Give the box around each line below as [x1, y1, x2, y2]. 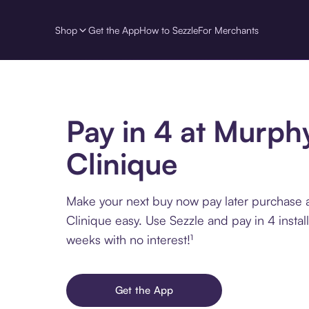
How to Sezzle [139, 23, 198, 36]
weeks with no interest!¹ [66, 232, 193, 248]
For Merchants [198, 23, 259, 36]
